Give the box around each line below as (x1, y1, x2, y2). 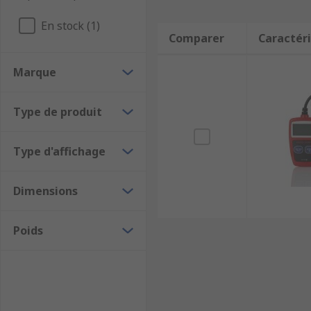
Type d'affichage (13, 144, 106, 159)
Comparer (168, 31, 224, 46)
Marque (13, 65, 56, 80)
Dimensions (13, 183, 78, 199)
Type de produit (13, 104, 102, 119)
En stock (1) (41, 18, 100, 33)
